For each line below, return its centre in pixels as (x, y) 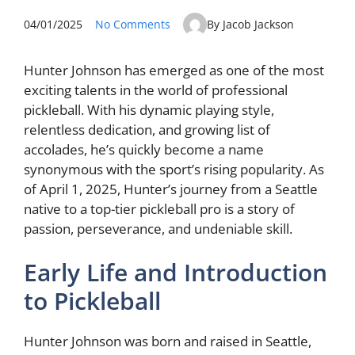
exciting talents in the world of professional (156, 90)
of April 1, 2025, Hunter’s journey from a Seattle (171, 189)
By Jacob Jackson (250, 24)
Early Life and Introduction (176, 272)
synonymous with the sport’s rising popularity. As (174, 169)
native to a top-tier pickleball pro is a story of (159, 208)
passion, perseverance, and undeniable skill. (158, 228)
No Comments (133, 24)
